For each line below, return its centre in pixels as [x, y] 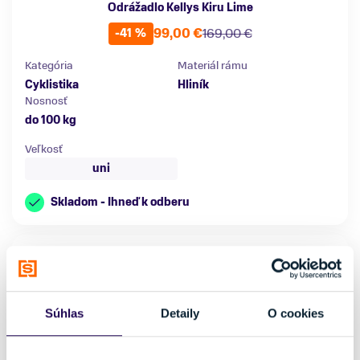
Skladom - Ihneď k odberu [120, 202]
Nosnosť [46, 100]
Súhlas [64, 313]
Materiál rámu [213, 65]
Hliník [193, 84]
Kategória [49, 65]
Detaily [180, 313]
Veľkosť [44, 149]
